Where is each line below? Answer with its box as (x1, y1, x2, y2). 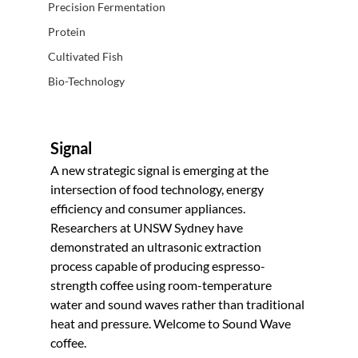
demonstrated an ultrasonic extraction (50, 238, 264, 254)
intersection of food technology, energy (50, 181, 266, 197)
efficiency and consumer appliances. (50, 200, 248, 216)
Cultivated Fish (47, 50, 123, 64)
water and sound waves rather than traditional (50, 296, 307, 312)
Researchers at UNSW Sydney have (50, 219, 245, 235)
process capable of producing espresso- (50, 257, 265, 273)
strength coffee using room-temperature (50, 276, 274, 292)
